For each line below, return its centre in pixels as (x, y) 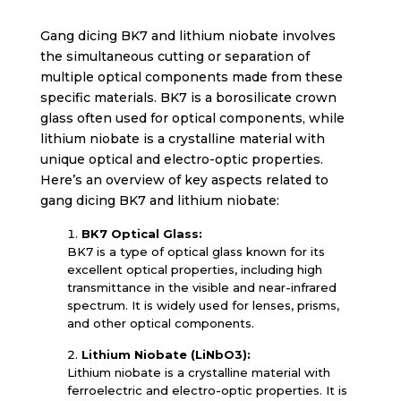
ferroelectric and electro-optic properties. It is (207, 390)
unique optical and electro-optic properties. (181, 159)
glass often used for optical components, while (192, 118)
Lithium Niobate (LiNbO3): (166, 354)
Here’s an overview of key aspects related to (184, 180)
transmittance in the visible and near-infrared (201, 287)
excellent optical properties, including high (194, 269)
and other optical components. (160, 323)
